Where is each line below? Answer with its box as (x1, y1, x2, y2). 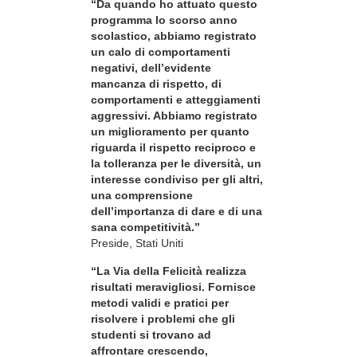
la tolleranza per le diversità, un (91, 157, 261, 171)
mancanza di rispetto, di (91, 77, 222, 91)
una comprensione (91, 189, 193, 202)
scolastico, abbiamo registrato (91, 29, 257, 43)
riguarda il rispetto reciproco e (91, 141, 256, 155)
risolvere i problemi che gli (91, 312, 235, 325)
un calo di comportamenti (91, 45, 230, 59)
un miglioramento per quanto (91, 125, 249, 139)
